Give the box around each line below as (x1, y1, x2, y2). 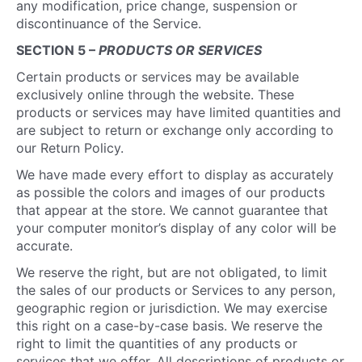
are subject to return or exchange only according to (16, 122, 334, 138)
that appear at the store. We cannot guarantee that (16, 202, 328, 218)
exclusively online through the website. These (16, 86, 294, 103)
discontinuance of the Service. (16, 15, 201, 32)
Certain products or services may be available (16, 69, 299, 85)
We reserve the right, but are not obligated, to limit (16, 264, 327, 280)
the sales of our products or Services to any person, (16, 282, 335, 298)
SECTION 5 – (16, 42, 99, 58)
